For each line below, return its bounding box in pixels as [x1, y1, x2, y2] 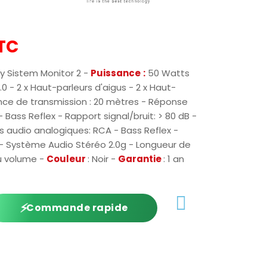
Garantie [118, 153, 163, 165]
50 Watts [145, 67, 190, 79]
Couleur [46, 153, 88, 165]
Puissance [91, 67, 141, 79]
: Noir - [88, 153, 118, 165]
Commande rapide [23, 200, 126, 215]
